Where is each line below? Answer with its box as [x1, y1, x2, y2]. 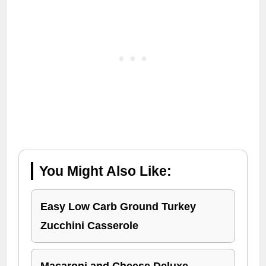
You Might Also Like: [39, 163, 172, 179]
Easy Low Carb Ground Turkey [40, 201, 197, 213]
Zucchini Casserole [40, 220, 139, 232]
